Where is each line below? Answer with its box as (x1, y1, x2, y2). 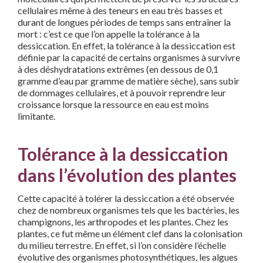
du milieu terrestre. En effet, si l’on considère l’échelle (18, 240, 226, 251)
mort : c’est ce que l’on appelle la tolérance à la (18, 28, 200, 40)
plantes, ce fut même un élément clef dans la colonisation (18, 228, 242, 240)
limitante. (18, 110, 55, 122)
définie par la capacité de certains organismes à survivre (18, 52, 240, 63)
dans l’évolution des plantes (18, 164, 237, 186)
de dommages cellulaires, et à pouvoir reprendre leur (18, 87, 226, 99)
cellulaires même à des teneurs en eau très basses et (18, 5, 222, 16)
